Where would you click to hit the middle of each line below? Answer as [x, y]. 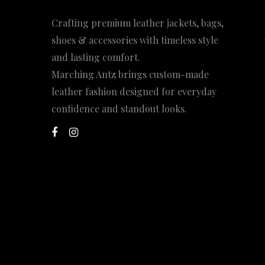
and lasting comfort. [96, 57]
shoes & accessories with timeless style [135, 40]
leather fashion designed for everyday [134, 92]
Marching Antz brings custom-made [130, 75]
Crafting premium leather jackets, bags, [138, 23]
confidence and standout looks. [119, 109]
